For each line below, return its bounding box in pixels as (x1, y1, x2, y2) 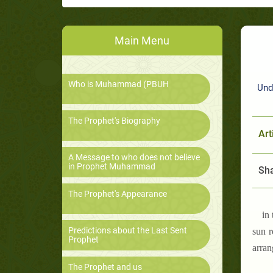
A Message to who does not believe (68, 152, 200, 163)
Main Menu (115, 34, 170, 48)
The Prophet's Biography (68, 116, 160, 126)
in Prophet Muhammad (68, 161, 155, 172)
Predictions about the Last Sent (68, 225, 187, 236)
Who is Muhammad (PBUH (68, 79, 169, 90)
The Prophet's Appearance (68, 189, 167, 199)
